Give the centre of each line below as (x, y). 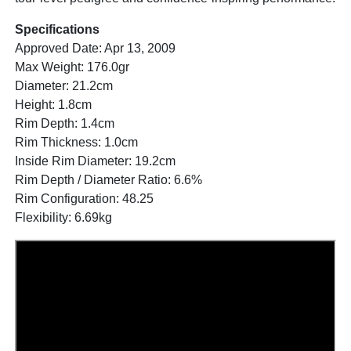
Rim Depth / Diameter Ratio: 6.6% (109, 180)
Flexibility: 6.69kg (63, 218)
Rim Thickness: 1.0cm (76, 143)
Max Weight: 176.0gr (72, 67)
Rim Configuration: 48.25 (84, 199)
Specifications (57, 30)
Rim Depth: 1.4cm (65, 124)
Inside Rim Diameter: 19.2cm (95, 161)
